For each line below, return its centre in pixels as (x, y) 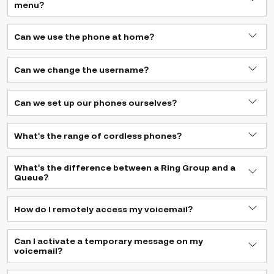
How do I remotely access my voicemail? (104, 209)
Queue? (31, 177)
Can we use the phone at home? (84, 37)
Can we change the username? (82, 70)
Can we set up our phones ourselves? (96, 103)
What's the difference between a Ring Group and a (125, 168)
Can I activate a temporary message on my (109, 241)
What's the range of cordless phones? (98, 136)
